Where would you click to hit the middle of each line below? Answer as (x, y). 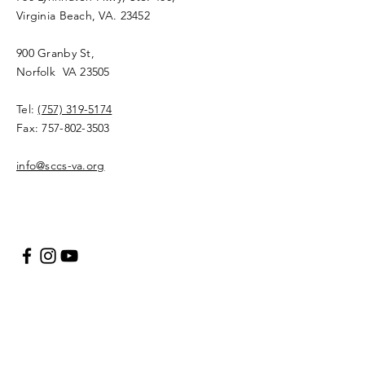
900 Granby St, (55, 53)
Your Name (51, 296)
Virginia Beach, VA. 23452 (85, 15)
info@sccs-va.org (61, 165)
